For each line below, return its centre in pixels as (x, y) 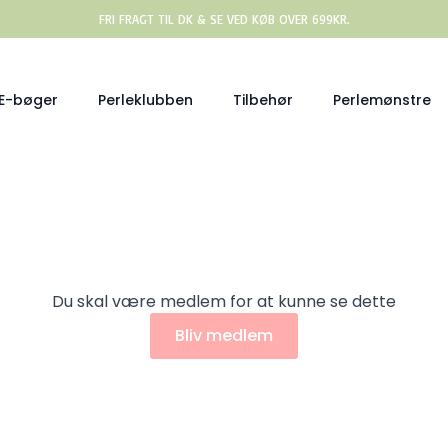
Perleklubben (145, 99)
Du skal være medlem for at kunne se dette (224, 301)
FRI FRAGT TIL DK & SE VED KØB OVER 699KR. (224, 19)
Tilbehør (263, 99)
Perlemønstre (382, 99)
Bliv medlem (224, 335)
